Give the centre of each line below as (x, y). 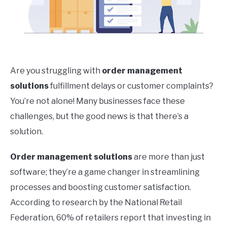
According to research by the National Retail (96, 203)
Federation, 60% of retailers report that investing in (110, 218)
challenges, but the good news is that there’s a (99, 117)
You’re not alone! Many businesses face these (98, 101)
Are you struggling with (56, 71)
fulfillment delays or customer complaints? (131, 86)
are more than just (168, 157)
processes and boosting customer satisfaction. (101, 187)
